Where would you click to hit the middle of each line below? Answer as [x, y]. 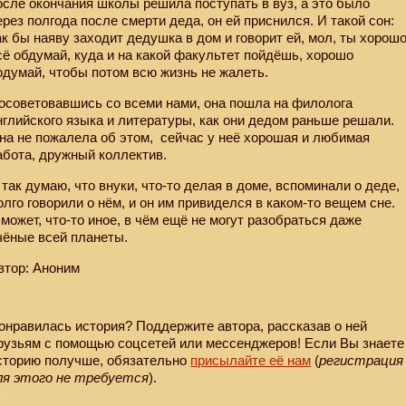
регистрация [362, 361]
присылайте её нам [251, 361]
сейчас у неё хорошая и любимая [264, 138]
